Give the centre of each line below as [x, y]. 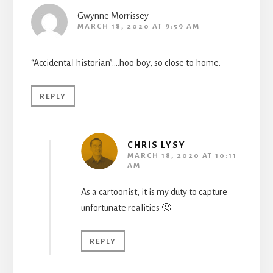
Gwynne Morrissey [113, 16]
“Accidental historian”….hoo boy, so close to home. [126, 63]
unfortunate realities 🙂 [126, 208]
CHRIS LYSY [156, 145]
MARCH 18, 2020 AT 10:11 [182, 156]
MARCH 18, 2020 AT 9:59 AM [138, 27]
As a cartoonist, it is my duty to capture [154, 192]
